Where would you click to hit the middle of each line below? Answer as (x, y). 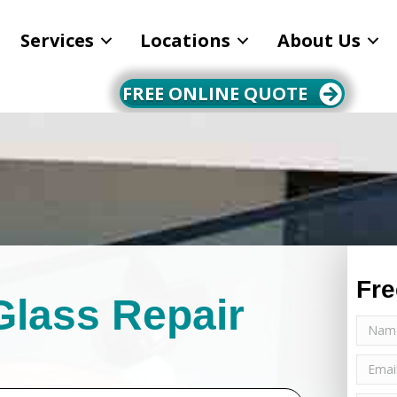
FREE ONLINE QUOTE (215, 93)
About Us (319, 41)
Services (58, 41)
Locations (186, 41)
